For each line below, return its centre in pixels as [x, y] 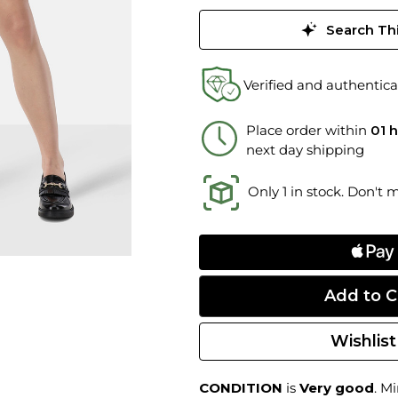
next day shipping [305, 149]
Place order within [306, 130]
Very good [337, 387]
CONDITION [241, 387]
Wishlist [363, 341]
